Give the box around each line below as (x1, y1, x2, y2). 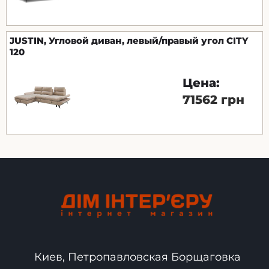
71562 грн (183, 92, 244, 107)
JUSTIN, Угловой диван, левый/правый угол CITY (10, 35, 248, 47)
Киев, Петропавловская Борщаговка (34, 250, 241, 264)
